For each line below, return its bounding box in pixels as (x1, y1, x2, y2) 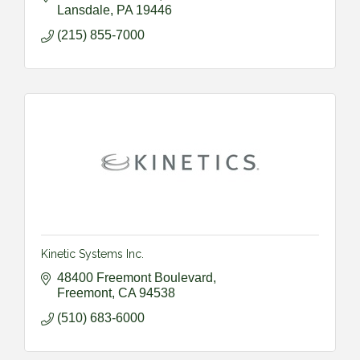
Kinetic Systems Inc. (41, 247, 144, 260)
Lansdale (57, 2, 110, 17)
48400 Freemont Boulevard (57, 270, 213, 284)
